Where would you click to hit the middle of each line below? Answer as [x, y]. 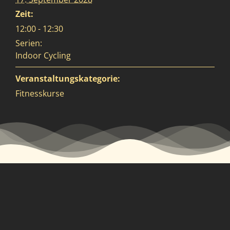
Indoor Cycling [43, 55]
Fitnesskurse [40, 93]
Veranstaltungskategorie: [68, 78]
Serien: [29, 43]
